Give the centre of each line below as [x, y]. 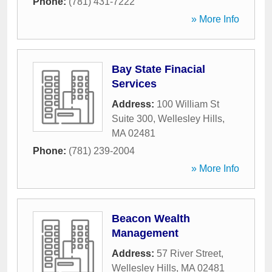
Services [134, 84]
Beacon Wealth [151, 219]
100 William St [188, 104]
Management [145, 233]
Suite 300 [132, 119]
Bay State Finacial [158, 69]
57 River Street [189, 253]
